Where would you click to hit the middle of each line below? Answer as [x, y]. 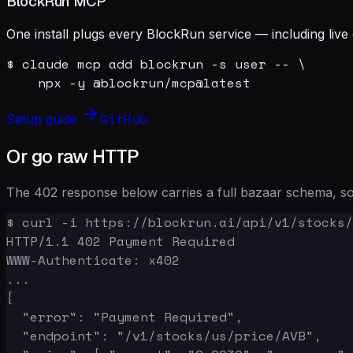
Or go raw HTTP [73, 156]
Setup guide [44, 119]
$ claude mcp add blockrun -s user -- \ [156, 63]
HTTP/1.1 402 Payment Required [121, 241]
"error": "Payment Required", [124, 316]
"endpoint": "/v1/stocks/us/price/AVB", [164, 335]
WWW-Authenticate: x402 [93, 260]
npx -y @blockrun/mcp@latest [128, 82]
